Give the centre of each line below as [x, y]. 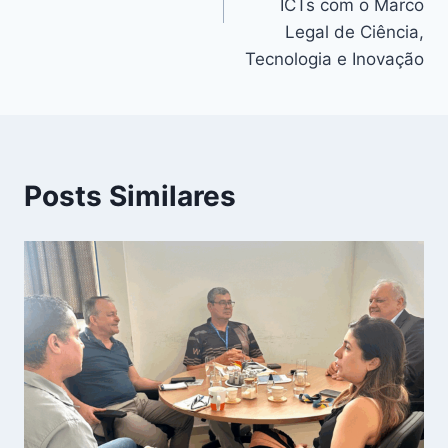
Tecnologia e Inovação [334, 58]
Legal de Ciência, [354, 31]
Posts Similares [130, 195]
